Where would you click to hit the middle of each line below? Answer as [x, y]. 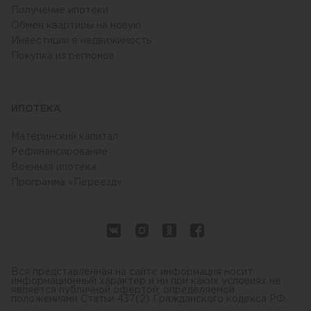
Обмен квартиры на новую [76, 26]
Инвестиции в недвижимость [81, 41]
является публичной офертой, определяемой [123, 290]
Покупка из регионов [63, 56]
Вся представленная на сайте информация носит [132, 272]
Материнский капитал [65, 137]
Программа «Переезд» [67, 183]
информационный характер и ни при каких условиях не [146, 281]
